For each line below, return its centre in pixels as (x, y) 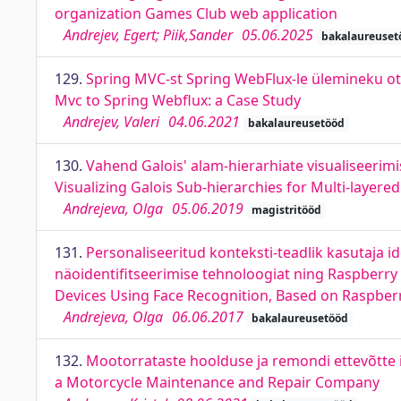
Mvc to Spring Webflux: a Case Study (178, 100)
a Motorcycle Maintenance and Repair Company (217, 382)
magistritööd (286, 210)
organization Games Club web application (196, 13)
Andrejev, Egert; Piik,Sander (148, 35)
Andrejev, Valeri (111, 122)
